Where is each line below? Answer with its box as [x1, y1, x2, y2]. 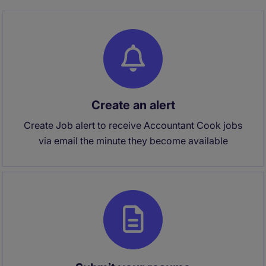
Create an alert [91, 98, 175, 112]
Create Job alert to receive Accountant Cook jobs [24, 119, 242, 131]
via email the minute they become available [38, 135, 228, 147]
